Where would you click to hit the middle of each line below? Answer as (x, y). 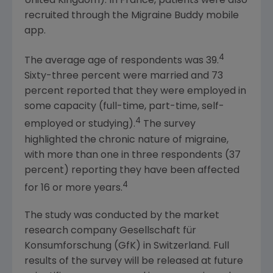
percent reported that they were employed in (135, 92)
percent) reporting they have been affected (132, 170)
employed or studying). (80, 125)
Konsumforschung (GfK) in (89, 246)
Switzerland (181, 246)
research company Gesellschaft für (110, 231)
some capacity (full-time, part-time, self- (124, 107)
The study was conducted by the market (122, 215)
